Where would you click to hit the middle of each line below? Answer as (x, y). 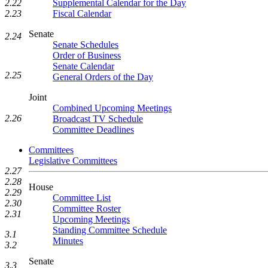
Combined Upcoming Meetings (112, 108)
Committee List (82, 198)
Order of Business (87, 55)
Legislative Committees (73, 161)
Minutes (68, 241)
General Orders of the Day (103, 77)
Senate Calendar (83, 66)
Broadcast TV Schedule (98, 119)
